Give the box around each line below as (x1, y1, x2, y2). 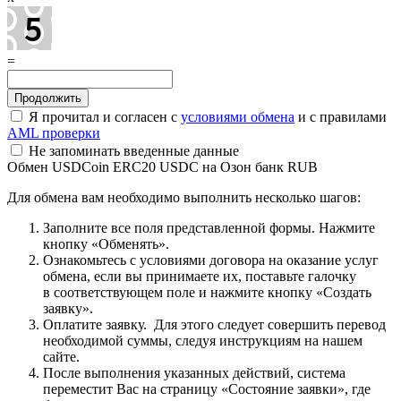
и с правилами (294, 108, 387, 124)
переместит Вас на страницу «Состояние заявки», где (43, 380, 371, 397)
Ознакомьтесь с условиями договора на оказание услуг (43, 252, 379, 268)
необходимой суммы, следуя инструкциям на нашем (43, 332, 363, 348)
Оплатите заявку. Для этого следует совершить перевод (43, 316, 386, 332)
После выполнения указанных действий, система (43, 364, 346, 380)
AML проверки (7, 124, 100, 141)
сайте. (43, 348, 80, 364)
